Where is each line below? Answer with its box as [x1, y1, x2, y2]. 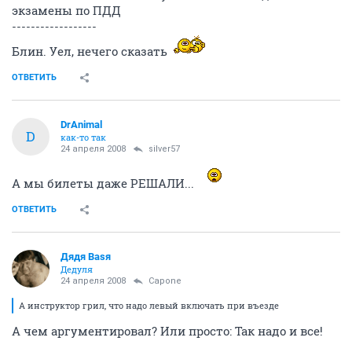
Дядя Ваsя [60, 250, 111, 262]
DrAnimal [60, 118, 102, 130]
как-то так [60, 130, 106, 143]
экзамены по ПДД [12, 2, 121, 18]
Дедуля [60, 262, 93, 275]
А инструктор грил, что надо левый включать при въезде [19, 299, 279, 311]
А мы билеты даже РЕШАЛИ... [12, 174, 197, 191]
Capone [148, 275, 181, 286]
